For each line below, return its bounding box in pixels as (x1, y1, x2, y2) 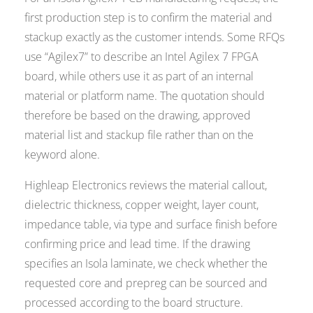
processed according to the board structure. (24, 295, 244, 311)
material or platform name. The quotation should (24, 88, 265, 104)
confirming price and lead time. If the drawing (24, 236, 251, 252)
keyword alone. (24, 147, 101, 163)
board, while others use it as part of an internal (24, 68, 254, 85)
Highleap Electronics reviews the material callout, (24, 177, 268, 194)
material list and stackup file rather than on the (24, 127, 254, 143)
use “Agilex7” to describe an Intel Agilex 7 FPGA (24, 49, 259, 65)
